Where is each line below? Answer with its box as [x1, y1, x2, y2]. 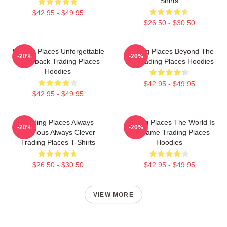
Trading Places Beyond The [125, 47, 214, 55]
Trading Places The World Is [124, 118, 215, 126]
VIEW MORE [93, 191, 134, 198]
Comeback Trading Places [16, 57, 100, 65]
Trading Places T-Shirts [20, 138, 95, 146]
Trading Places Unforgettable [11, 47, 104, 55]
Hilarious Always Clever [20, 128, 95, 136]
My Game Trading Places [129, 128, 210, 136]
